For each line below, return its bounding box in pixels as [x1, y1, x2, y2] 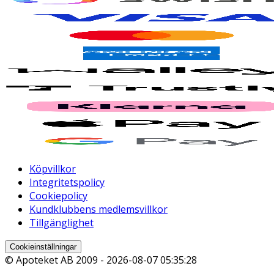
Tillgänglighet [29, 215, 94, 229]
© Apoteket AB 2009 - [5, 253, 106, 267]
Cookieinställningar [10, 242, 76, 251]
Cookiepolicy [29, 188, 87, 202]
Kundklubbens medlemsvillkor [29, 202, 168, 216]
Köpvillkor [29, 161, 76, 176]
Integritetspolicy [29, 175, 105, 189]
